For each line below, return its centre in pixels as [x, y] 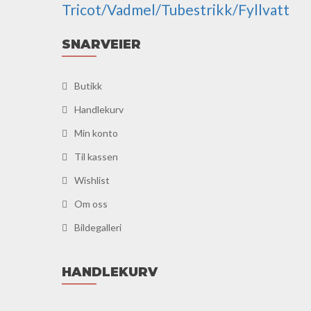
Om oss [91, 204]
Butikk [88, 86]
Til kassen [96, 157]
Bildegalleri [98, 228]
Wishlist [92, 180]
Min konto [96, 133]
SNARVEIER [101, 45]
